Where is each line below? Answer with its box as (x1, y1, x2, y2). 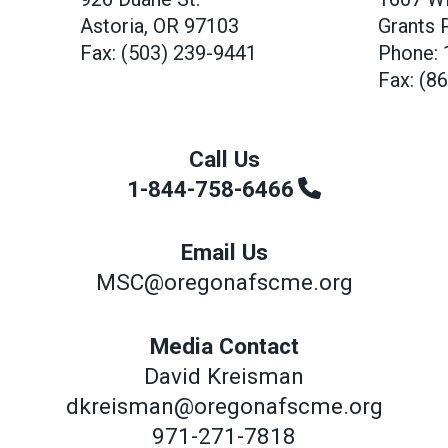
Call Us (188, 145, 260, 172)
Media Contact (149, 333, 299, 359)
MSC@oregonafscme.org (95, 269, 353, 296)
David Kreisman (144, 363, 304, 389)
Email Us (180, 239, 268, 266)
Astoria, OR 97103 (80, 13, 240, 38)
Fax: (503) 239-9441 (80, 40, 258, 65)
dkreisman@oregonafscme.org (65, 393, 383, 419)
